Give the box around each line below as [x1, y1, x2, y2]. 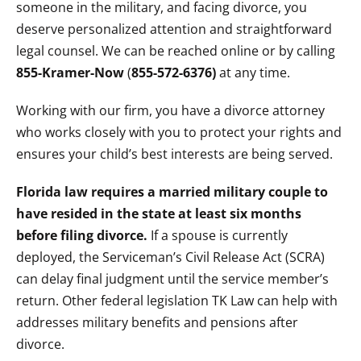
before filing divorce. [16, 226, 147, 244]
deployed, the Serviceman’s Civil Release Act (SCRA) [16, 248, 325, 266]
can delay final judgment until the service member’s [16, 270, 329, 288]
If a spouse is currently [147, 226, 288, 244]
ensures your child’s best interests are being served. [16, 145, 333, 163]
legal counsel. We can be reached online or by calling [16, 42, 335, 60]
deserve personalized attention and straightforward [16, 20, 332, 38]
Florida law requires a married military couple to [16, 183, 328, 201]
